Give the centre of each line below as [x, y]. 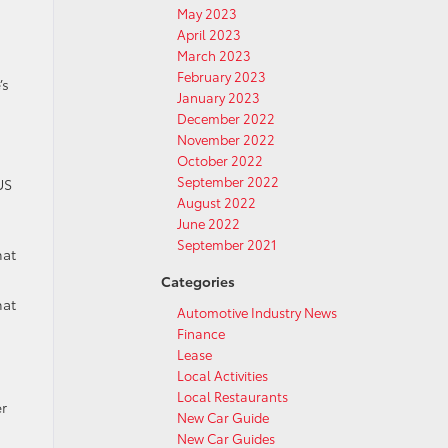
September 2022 [228, 181]
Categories [198, 281]
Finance [201, 333]
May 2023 [207, 13]
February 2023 [221, 76]
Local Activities [222, 375]
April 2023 [209, 34]
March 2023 [214, 55]
